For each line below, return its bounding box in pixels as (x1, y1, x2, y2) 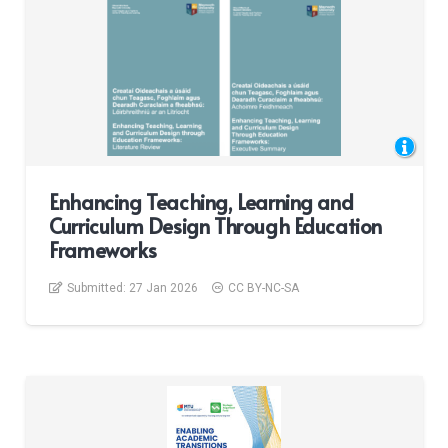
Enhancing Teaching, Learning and (49, 187, 354, 216)
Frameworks (49, 235, 157, 264)
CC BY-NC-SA (228, 280, 300, 295)
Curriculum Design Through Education (49, 211, 383, 240)
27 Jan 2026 (129, 280, 199, 295)
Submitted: (67, 280, 130, 295)
